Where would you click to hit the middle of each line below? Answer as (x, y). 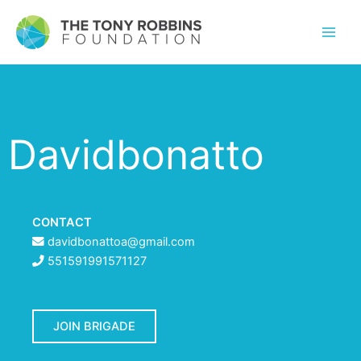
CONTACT (62, 222)
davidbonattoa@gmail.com (121, 242)
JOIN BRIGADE (94, 326)
